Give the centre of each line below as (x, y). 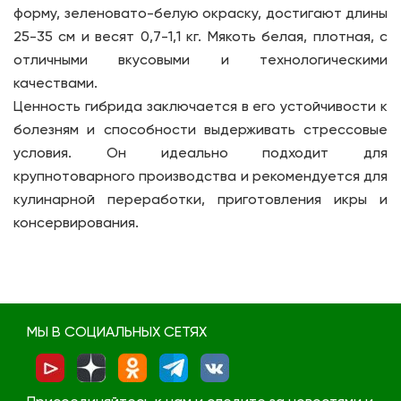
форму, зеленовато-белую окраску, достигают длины (200, 14)
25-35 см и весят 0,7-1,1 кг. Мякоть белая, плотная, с (200, 38)
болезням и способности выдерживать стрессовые (200, 131)
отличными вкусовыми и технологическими (200, 61)
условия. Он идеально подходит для (200, 154)
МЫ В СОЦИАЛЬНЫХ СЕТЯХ (117, 333)
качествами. (55, 84)
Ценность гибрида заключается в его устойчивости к (200, 107)
